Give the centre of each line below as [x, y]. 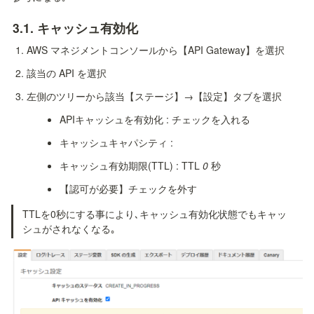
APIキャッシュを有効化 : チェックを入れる [155, 120]
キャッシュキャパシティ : [116, 143]
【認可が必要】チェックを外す [128, 189]
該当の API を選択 [67, 73]
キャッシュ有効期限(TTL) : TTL [131, 166]
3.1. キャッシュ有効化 [75, 28]
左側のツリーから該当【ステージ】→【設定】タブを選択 [155, 96]
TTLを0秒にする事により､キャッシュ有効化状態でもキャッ [154, 214]
